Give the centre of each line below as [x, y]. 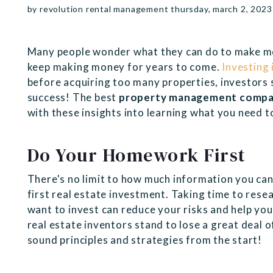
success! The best [72, 97]
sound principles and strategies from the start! [146, 240]
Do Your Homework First [136, 155]
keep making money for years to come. [125, 67]
